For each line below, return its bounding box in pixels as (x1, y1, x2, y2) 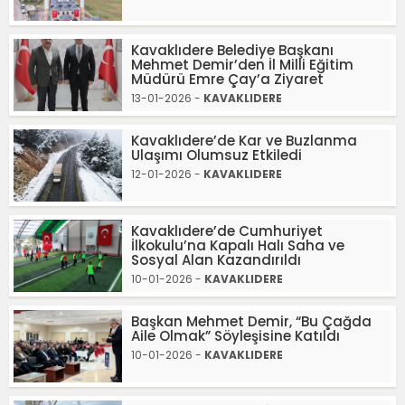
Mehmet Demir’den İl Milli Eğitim (131, 55, 353, 74)
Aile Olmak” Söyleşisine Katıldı (131, 326, 340, 345)
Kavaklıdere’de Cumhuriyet (131, 221, 323, 240)
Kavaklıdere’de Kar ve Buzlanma (131, 131, 357, 150)
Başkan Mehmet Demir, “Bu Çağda (131, 312, 372, 331)
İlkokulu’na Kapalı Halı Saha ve (131, 236, 344, 255)
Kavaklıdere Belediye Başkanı (131, 41, 334, 60)
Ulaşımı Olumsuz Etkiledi (131, 146, 302, 165)
